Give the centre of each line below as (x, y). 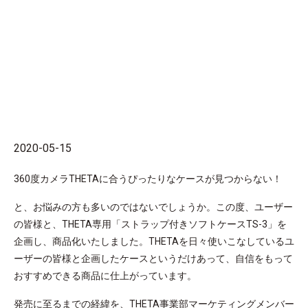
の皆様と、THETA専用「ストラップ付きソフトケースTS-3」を (150, 224)
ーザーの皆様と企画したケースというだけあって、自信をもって (153, 258)
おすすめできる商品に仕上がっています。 (105, 275)
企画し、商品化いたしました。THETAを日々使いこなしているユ (154, 241)
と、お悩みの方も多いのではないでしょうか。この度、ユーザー (153, 207)
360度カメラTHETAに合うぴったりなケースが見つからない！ (148, 178)
